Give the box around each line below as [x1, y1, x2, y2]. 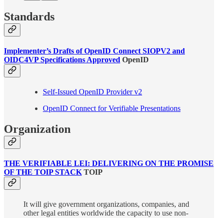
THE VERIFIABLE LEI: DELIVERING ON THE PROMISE [4, 159, 214, 168]
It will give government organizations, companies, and [23, 200, 189, 209]
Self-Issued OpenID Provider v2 [43, 88, 142, 96]
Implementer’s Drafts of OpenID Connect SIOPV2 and [4, 46, 185, 55]
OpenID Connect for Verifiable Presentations [43, 104, 181, 113]
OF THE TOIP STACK [4, 168, 82, 177]
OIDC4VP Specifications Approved [4, 55, 120, 64]
